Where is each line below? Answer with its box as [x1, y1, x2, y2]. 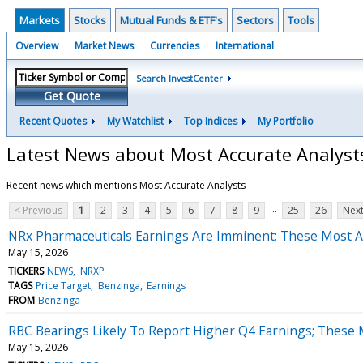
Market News [75, 39, 134, 53]
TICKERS [8, 263, 44, 278]
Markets [19, 13, 60, 28]
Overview [15, 39, 58, 53]
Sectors [237, 13, 274, 28]
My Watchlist [107, 114, 164, 128]
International [216, 39, 274, 53]
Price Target [36, 278, 92, 293]
